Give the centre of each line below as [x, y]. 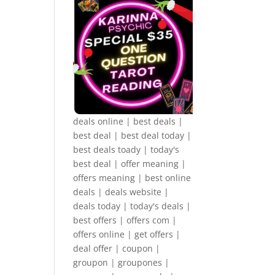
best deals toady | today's [126, 149]
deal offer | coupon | [117, 248]
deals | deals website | [121, 192]
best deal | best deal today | [133, 135]
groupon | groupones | [122, 262]
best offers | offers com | [125, 220]
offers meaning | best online [132, 177]
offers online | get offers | [127, 234]
